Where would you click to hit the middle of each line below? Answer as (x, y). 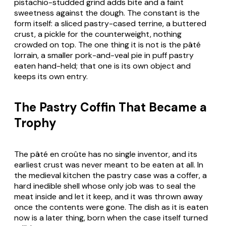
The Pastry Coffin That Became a (110, 107)
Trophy (35, 123)
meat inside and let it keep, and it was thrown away (108, 197)
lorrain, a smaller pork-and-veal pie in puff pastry (104, 55)
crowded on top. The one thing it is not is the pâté (107, 44)
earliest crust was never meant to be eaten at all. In (109, 165)
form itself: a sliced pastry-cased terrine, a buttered (110, 23)
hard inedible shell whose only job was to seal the (105, 186)
